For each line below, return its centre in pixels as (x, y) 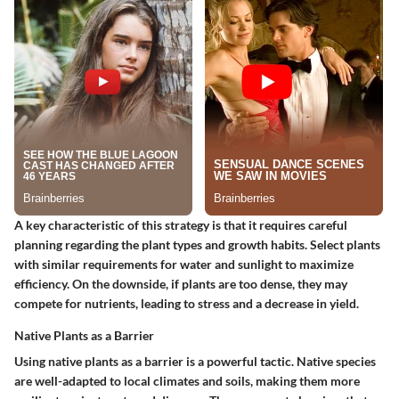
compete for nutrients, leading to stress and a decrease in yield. (187, 304)
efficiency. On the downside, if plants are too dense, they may (181, 284)
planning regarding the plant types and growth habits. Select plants (197, 245)
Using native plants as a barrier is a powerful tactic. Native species (195, 362)
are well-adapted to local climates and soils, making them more (187, 381)
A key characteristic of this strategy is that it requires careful (181, 225)
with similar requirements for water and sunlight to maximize (184, 265)
